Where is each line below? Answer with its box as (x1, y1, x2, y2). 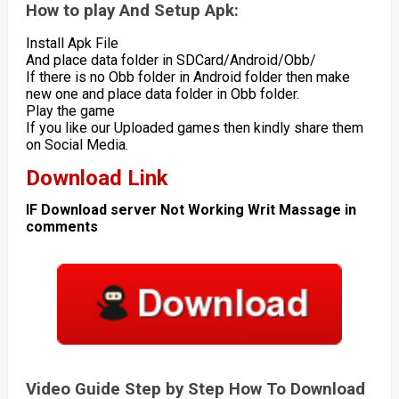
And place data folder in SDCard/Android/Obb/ (25, 51, 316, 69)
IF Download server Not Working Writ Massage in (25, 201, 356, 219)
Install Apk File (25, 34, 118, 52)
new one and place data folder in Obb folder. (25, 85, 299, 102)
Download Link (25, 166, 168, 191)
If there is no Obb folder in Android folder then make (25, 68, 350, 85)
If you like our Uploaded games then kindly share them (25, 118, 363, 136)
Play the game (25, 102, 115, 119)
